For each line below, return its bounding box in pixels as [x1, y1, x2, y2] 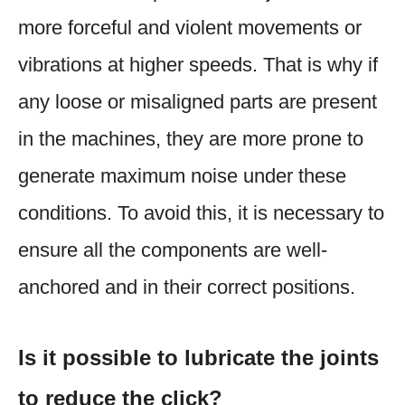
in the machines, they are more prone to [18, 127, 363, 150]
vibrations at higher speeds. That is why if [18, 52, 378, 76]
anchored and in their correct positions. [18, 275, 355, 298]
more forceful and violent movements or [18, 15, 362, 39]
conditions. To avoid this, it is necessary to [18, 201, 384, 224]
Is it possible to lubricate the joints [18, 344, 379, 370]
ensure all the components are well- [18, 238, 327, 261]
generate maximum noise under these [18, 164, 346, 187]
